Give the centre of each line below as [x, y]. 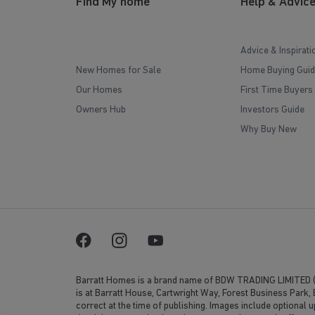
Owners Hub [101, 110]
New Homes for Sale [118, 71]
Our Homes [99, 91]
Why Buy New [268, 130]
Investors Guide [272, 110]
